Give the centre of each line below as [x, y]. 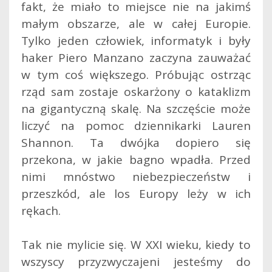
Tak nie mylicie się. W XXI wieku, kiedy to [136, 244]
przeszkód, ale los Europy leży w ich [136, 193]
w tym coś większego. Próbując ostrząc [136, 74]
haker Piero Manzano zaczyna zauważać [136, 57]
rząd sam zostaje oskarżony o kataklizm [136, 91]
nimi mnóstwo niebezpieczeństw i [136, 176]
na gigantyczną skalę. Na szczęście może [136, 108]
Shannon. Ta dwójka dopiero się [136, 142]
